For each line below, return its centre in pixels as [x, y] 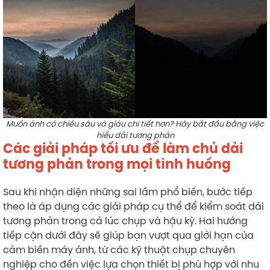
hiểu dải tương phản [135, 135]
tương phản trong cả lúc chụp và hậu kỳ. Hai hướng [125, 220]
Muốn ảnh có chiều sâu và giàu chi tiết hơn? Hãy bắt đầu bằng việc [135, 123]
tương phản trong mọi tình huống [117, 164]
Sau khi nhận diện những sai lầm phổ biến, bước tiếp [128, 191]
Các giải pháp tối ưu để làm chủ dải [123, 148]
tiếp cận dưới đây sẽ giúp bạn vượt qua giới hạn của [128, 235]
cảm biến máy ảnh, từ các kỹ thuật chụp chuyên [119, 249]
